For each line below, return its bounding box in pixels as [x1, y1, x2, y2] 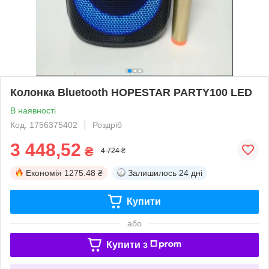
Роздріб [92, 119, 122, 130]
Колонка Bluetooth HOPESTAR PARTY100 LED [10, 86, 252, 98]
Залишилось [128, 168, 177, 178]
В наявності [10, 105, 56, 115]
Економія [26, 168, 62, 178]
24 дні [179, 168, 202, 178]
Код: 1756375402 [10, 119, 77, 130]
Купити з [106, 239, 148, 250]
